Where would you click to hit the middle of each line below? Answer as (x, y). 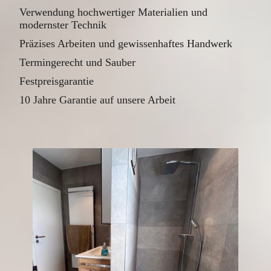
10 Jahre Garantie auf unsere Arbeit (98, 100)
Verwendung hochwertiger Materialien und (114, 12)
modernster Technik (63, 25)
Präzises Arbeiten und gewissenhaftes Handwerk (126, 44)
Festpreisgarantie (57, 81)
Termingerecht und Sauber (78, 63)
